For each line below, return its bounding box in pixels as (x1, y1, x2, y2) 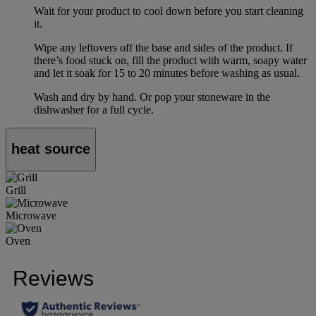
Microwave (6, 209, 56, 221)
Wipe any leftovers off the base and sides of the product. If (34, 41, 293, 54)
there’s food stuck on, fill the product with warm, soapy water (34, 54, 307, 66)
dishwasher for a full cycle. (34, 103, 154, 116)
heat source (11, 141, 90, 157)
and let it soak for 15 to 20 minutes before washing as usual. (34, 66, 300, 79)
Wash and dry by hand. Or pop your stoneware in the (34, 90, 270, 103)
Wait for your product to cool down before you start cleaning (34, 4, 303, 17)
